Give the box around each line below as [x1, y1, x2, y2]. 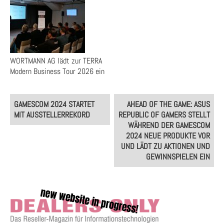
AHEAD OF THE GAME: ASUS [127, 99, 210, 109]
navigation [9, 103, 48, 116]
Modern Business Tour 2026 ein [10, 66, 104, 76]
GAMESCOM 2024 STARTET [13, 99, 94, 109]
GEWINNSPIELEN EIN [146, 151, 210, 162]
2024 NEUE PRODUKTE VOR [126, 130, 210, 141]
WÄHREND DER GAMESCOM [128, 120, 210, 130]
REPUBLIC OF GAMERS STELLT [118, 109, 210, 120]
